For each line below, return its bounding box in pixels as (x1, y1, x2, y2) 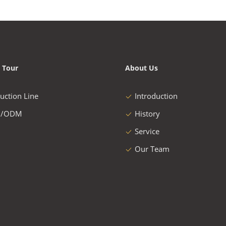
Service (135, 126, 159, 136)
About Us (125, 63, 158, 73)
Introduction (135, 91, 178, 101)
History (135, 108, 160, 119)
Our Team (135, 144, 169, 154)
